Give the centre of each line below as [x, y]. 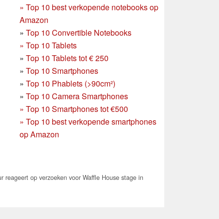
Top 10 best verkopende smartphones [91, 121]
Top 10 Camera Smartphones [77, 96]
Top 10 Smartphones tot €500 [77, 109]
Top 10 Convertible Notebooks [79, 32]
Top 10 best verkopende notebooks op [92, 7]
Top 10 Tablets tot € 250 [67, 58]
